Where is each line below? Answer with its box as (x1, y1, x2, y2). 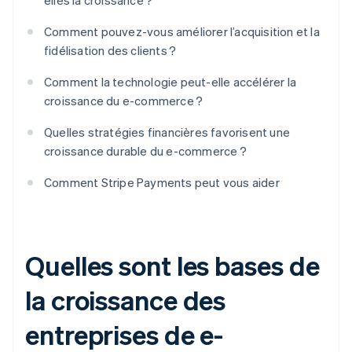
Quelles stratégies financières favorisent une (44, 124, 290, 141)
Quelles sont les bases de (25, 248, 320, 283)
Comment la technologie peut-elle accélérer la (44, 74, 297, 90)
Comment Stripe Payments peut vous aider (44, 174, 280, 191)
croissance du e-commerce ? (44, 93, 203, 109)
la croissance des (25, 283, 226, 317)
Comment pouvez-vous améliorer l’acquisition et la (44, 24, 320, 40)
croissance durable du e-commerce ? (44, 143, 247, 159)
